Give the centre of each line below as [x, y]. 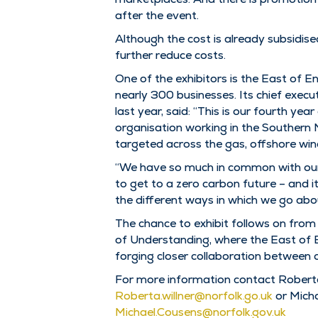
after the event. [157, 15]
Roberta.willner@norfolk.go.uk [194, 295]
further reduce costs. [170, 55]
